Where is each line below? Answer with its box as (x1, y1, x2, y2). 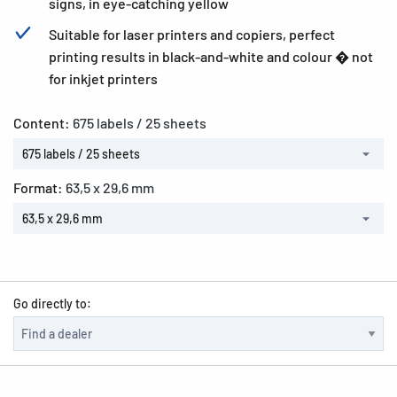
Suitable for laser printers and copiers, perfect (49, 26, 335, 43)
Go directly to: (13, 296, 91, 311)
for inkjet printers (49, 70, 158, 87)
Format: (13, 179, 66, 196)
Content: (13, 114, 73, 131)
